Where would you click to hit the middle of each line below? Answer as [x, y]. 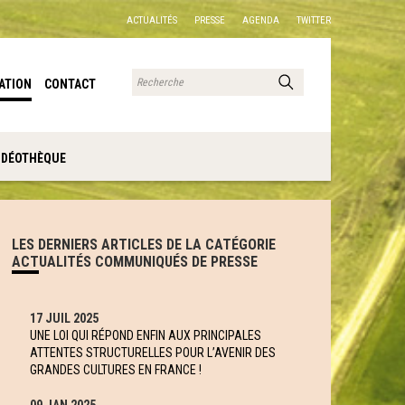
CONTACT [70, 84]
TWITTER [314, 20]
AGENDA [261, 20]
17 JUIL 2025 [64, 318]
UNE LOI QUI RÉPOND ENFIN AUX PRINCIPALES [145, 335]
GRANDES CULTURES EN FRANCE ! [115, 370]
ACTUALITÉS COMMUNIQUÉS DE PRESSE [134, 262]
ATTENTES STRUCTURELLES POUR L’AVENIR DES [152, 353]
